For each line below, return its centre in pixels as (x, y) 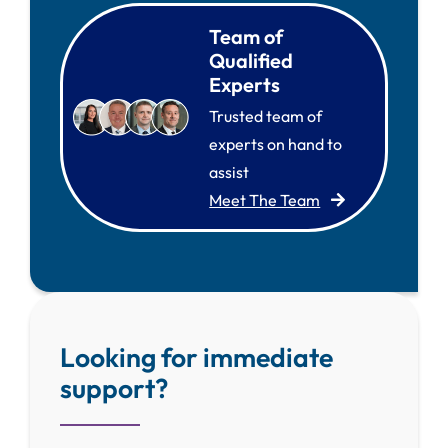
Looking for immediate (196, 356)
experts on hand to (276, 143)
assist (229, 171)
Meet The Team (265, 199)
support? (113, 387)
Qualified (251, 60)
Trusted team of (266, 115)
